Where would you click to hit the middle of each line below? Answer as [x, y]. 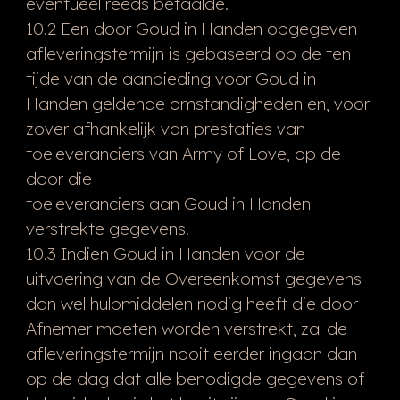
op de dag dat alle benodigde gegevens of [195, 378]
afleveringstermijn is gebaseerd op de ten [188, 53]
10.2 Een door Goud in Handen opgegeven [191, 28]
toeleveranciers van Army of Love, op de [183, 153]
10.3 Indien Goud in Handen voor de [165, 253]
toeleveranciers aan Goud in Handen [168, 203]
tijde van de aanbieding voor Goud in [171, 78]
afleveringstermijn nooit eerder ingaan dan [191, 353]
